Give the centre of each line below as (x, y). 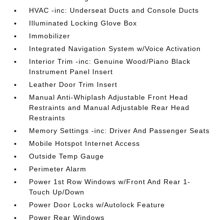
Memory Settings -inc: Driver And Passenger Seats (120, 131)
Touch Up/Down (57, 192)
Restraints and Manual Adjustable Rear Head (110, 108)
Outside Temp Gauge (67, 156)
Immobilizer (50, 36)
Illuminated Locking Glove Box (83, 23)
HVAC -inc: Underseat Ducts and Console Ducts (114, 10)
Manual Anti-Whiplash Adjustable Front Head (109, 97)
